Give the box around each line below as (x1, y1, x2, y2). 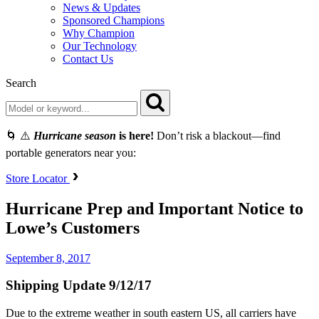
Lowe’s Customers (6, 218, 140, 237)
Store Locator (6, 172, 70, 184)
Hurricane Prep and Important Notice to (6, 199, 303, 218)
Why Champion (63, 26, 135, 39)
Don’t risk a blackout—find (154, 129, 281, 142)
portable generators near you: (6, 146, 136, 159)
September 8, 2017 (6, 251, 90, 264)
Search (6, 76, 36, 89)
